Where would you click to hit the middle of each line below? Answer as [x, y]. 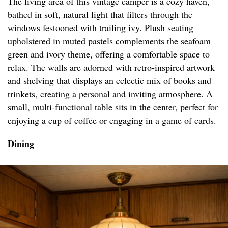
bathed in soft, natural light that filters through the [100, 15]
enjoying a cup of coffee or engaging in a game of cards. [112, 120]
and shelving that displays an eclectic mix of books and [109, 81]
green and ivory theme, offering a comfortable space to [109, 54]
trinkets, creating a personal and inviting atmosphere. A [110, 94]
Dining [21, 144]
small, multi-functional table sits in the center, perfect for [113, 107]
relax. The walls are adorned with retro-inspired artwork [111, 67]
